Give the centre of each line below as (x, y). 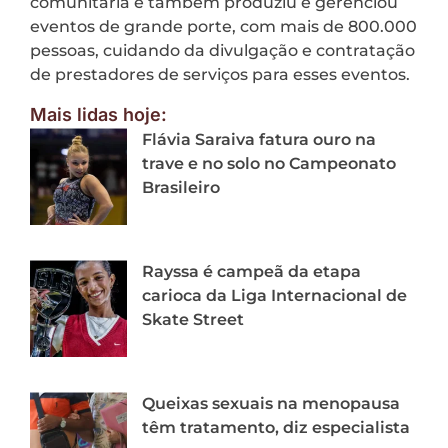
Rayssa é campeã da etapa (251, 272)
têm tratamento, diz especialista (276, 428)
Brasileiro (181, 188)
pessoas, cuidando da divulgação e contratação (222, 50)
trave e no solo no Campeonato (269, 164)
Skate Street (193, 320)
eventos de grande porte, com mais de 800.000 (223, 26)
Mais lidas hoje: (98, 115)
